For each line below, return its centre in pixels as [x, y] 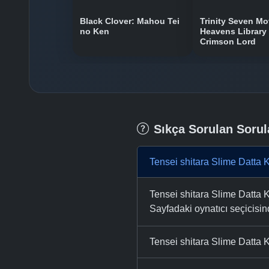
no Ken [95, 31]
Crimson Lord [228, 41]
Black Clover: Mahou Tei [130, 21]
